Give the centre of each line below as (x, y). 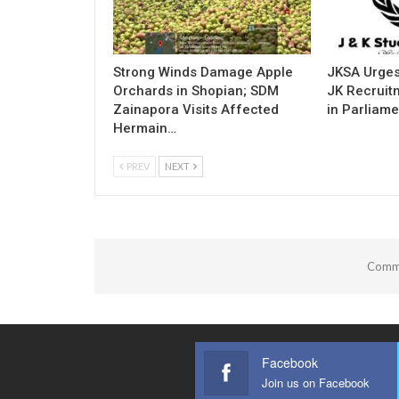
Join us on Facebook (316, 383)
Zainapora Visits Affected (196, 110)
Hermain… (145, 129)
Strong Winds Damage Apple (203, 73)
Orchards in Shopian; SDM (196, 91)
